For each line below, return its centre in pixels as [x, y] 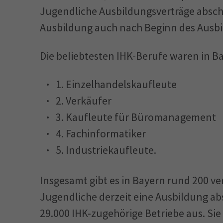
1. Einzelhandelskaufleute [116, 84]
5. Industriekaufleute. [106, 150]
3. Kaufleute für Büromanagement [136, 117]
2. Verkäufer [84, 100]
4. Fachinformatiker [101, 133]
